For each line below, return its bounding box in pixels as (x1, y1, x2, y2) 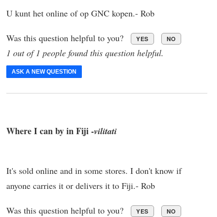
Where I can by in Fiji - (6, 124, 94, 138)
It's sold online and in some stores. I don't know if (6, 165, 182, 177)
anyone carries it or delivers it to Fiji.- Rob (6, 180, 155, 192)
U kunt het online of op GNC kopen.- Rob (6, 7, 155, 19)
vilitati (94, 125, 117, 138)
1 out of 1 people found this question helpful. (6, 46, 164, 59)
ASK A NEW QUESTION (12, 68, 77, 75)
